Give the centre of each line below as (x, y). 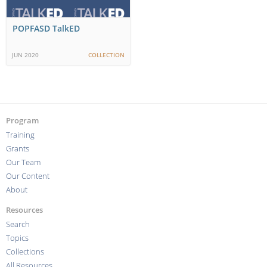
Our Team (23, 162)
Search (18, 224)
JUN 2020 (25, 55)
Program (22, 120)
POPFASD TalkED (46, 29)
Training (20, 135)
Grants (18, 148)
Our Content (28, 176)
